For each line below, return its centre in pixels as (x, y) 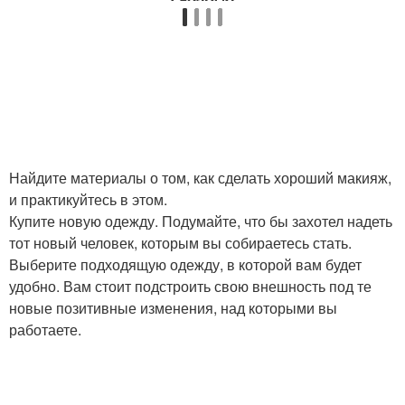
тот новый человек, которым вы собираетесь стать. (180, 243)
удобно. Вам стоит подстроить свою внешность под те (190, 286)
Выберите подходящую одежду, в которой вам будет (185, 264)
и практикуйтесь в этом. (88, 199)
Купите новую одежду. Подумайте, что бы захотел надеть (201, 221)
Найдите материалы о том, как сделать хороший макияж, (200, 178)
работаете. (45, 330)
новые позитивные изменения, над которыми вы (173, 308)
